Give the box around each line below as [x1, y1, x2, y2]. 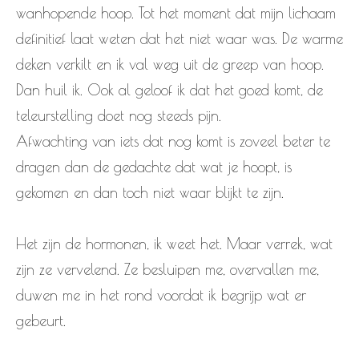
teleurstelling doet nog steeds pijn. [16, 107, 221, 125]
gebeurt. [16, 312, 66, 330]
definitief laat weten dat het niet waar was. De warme [16, 30, 343, 48]
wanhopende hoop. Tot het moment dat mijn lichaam [16, 4, 336, 22]
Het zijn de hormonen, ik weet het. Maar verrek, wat [16, 235, 333, 253]
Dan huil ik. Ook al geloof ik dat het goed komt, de [16, 81, 323, 99]
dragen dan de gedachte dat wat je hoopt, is [16, 158, 292, 176]
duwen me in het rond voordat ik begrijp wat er [16, 286, 306, 305]
